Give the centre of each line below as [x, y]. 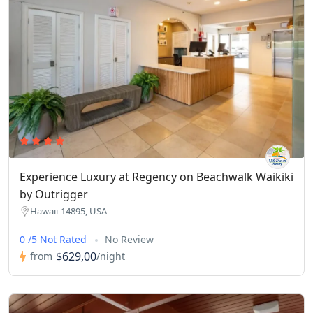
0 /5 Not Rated [54, 239]
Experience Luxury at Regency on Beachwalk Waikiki [156, 176]
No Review [129, 239]
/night [111, 256]
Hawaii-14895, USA [68, 211]
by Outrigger [54, 194]
